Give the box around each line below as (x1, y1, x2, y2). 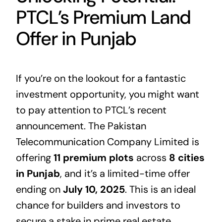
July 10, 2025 (62, 183, 125, 196)
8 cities (168, 151, 205, 165)
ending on (15, 183, 63, 196)
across (133, 151, 169, 165)
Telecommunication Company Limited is (15, 135, 199, 149)
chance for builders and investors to (15, 199, 180, 212)
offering (15, 151, 54, 165)
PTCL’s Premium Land (15, 5, 191, 30)
